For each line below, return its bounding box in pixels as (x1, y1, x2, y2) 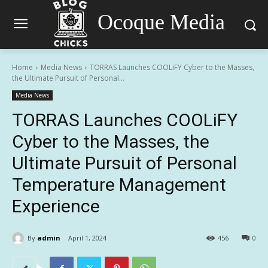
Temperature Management (12, 174, 226, 195)
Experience (12, 196, 100, 217)
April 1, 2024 (68, 233, 106, 243)
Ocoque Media (97, 10, 225, 34)
